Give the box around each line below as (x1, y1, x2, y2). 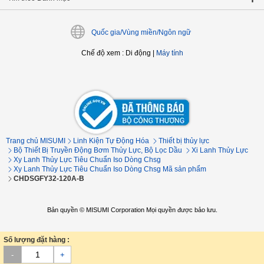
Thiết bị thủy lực (159, 137, 209, 145)
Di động (125, 49, 151, 57)
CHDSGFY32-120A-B (14, 174, 84, 183)
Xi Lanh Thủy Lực (192, 146, 248, 154)
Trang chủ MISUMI (6, 137, 65, 145)
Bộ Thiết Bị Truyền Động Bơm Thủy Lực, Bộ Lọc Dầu (14, 146, 182, 154)
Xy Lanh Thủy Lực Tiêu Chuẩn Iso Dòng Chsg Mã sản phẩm (14, 165, 206, 173)
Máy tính (156, 49, 183, 57)
